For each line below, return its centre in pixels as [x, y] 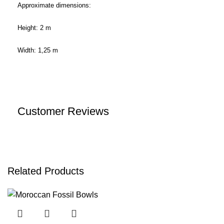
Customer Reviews [63, 111]
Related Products [46, 171]
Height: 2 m [34, 27]
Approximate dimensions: [54, 5]
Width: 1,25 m [38, 50]
